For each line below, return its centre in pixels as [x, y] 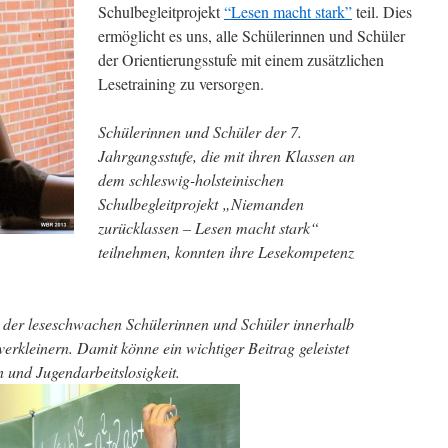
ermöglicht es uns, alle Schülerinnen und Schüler [251, 35]
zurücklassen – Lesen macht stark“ [208, 227]
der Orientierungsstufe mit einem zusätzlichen [241, 59]
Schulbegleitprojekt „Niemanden [201, 203]
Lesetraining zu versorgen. [185, 83]
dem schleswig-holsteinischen [191, 179]
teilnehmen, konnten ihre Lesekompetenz [226, 251]
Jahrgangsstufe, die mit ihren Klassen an [226, 155]
